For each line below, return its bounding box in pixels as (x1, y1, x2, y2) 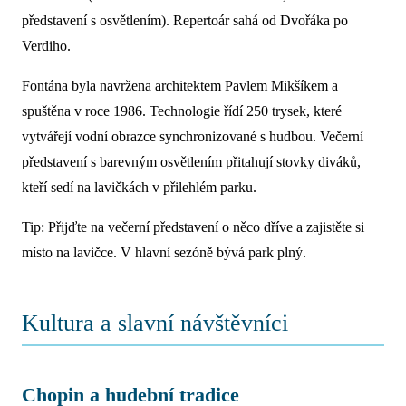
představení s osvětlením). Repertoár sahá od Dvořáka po (22, 13, 348, 29)
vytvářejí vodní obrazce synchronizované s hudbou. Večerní (22, 129, 363, 145)
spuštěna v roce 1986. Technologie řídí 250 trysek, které (22, 103, 342, 120)
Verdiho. (22, 38, 71, 54)
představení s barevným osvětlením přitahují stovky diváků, (22, 154, 361, 170)
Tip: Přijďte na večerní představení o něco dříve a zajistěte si (22, 219, 364, 236)
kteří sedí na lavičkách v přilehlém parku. (22, 179, 256, 196)
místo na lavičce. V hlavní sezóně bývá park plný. (22, 245, 306, 261)
